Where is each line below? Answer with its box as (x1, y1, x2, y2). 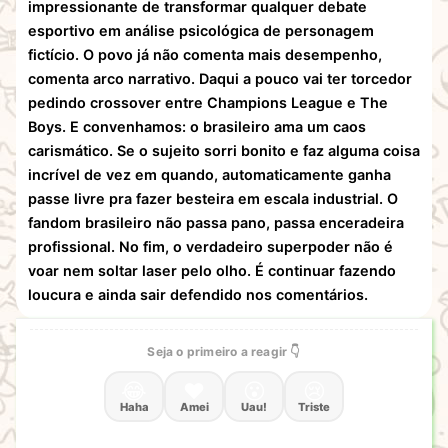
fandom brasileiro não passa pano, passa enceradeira (28, 213, 404, 231)
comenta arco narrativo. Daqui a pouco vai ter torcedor (28, 69, 412, 87)
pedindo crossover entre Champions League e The (28, 93, 388, 111)
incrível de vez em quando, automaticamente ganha (28, 165, 391, 183)
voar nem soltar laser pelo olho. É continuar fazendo (28, 261, 396, 279)
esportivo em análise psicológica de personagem (28, 21, 374, 39)
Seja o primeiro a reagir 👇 (147, 343, 301, 359)
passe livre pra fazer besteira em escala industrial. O (28, 189, 398, 207)
